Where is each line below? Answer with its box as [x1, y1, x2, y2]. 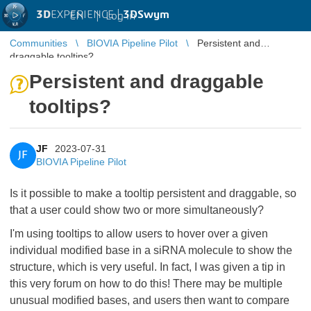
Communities [10, 37, 67, 49]
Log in [106, 10, 135, 22]
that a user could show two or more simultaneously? [10, 204, 264, 216]
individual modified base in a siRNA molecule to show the [10, 244, 292, 256]
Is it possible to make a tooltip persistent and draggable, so [10, 187, 296, 199]
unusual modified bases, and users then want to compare [10, 294, 289, 306]
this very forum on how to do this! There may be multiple [10, 278, 283, 289]
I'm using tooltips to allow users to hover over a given [10, 228, 268, 239]
